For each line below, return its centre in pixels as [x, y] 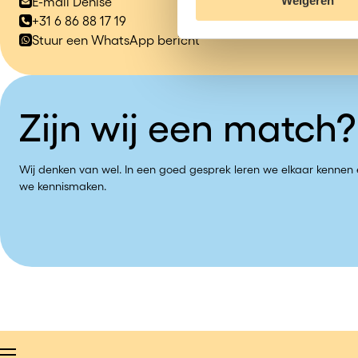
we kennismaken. [63, 187]
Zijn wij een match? [188, 128]
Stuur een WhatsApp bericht [116, 40]
